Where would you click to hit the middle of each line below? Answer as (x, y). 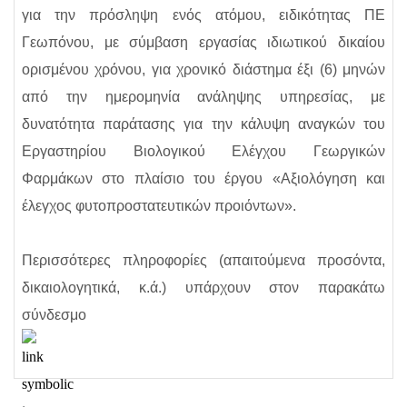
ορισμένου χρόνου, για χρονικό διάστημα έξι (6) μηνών (203, 69)
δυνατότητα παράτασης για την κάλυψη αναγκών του (203, 124)
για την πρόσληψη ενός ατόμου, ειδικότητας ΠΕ (203, 15)
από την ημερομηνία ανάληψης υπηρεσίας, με (203, 97)
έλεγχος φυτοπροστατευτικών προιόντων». (159, 206)
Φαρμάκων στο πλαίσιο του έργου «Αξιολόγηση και (203, 179)
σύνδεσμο (54, 315)
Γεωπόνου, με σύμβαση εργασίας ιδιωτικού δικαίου (203, 42)
